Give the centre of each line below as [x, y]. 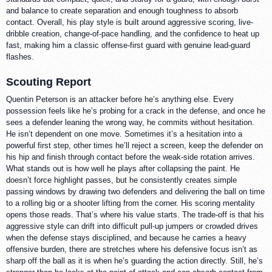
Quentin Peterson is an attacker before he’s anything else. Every [120, 99]
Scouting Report [49, 82]
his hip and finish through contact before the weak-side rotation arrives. [131, 157]
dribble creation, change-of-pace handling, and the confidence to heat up [133, 33]
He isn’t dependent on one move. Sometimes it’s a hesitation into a [124, 134]
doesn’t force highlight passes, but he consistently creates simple [121, 180]
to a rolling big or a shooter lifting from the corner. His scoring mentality [131, 203]
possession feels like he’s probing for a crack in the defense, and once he [136, 110]
